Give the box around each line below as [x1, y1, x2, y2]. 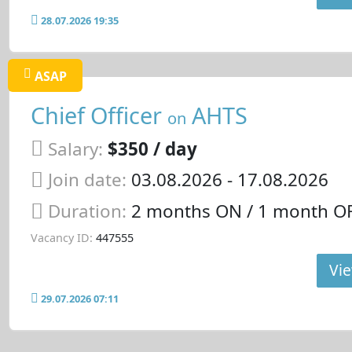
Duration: [47, 199, 131, 224]
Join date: [47, 167, 126, 192]
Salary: [47, 136, 103, 161]
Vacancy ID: [30, 229, 93, 245]
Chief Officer [30, 100, 167, 131]
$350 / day [107, 136, 197, 161]
